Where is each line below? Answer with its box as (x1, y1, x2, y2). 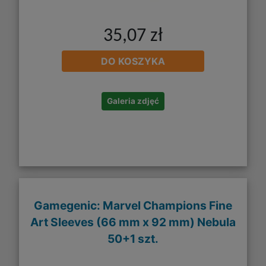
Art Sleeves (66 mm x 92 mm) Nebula (30, 214, 236, 229)
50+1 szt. (107, 231, 159, 246)
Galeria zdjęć (107, 96, 159, 106)
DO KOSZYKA (101, 55, 165, 68)
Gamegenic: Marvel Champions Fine (34, 198, 232, 213)
